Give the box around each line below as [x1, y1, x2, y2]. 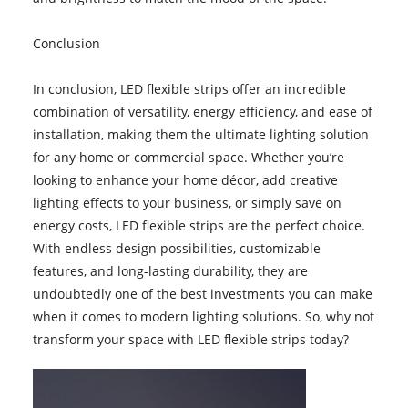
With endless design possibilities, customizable [32, 239, 321, 257]
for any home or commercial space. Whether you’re [32, 148, 344, 166]
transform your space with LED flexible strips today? [32, 330, 349, 348]
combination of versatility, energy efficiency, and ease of [32, 102, 372, 120]
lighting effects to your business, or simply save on [32, 193, 342, 211]
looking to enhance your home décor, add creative [32, 170, 338, 189]
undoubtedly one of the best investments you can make [32, 284, 372, 302]
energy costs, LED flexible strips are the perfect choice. [32, 216, 365, 234]
